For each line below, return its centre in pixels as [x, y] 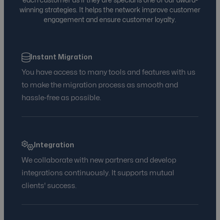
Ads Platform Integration [86, 25]
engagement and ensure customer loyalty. [110, 20]
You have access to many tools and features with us [109, 73]
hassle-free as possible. [61, 98]
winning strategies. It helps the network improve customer [110, 10]
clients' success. [49, 186]
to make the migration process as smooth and [100, 85]
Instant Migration [61, 57]
